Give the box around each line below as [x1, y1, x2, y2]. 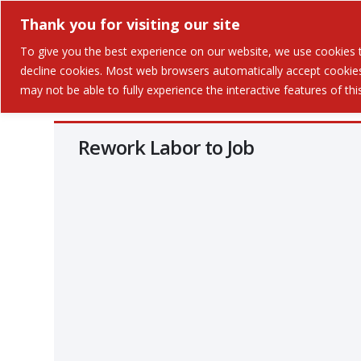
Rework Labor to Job [78, 134, 255, 160]
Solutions [179, 39, 245, 58]
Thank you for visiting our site [20, 14, 240, 34]
